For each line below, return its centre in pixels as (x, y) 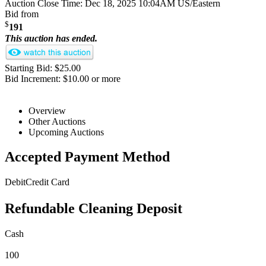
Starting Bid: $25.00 (43, 68)
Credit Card (47, 182)
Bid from (22, 14)
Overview (47, 110)
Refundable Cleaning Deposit (94, 209)
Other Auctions (57, 121)
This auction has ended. (51, 38)
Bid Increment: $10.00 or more (63, 78)
